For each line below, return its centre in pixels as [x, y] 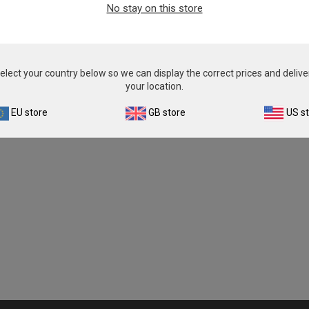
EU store [29, 113]
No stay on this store [154, 9]
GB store [167, 113]
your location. [154, 87]
